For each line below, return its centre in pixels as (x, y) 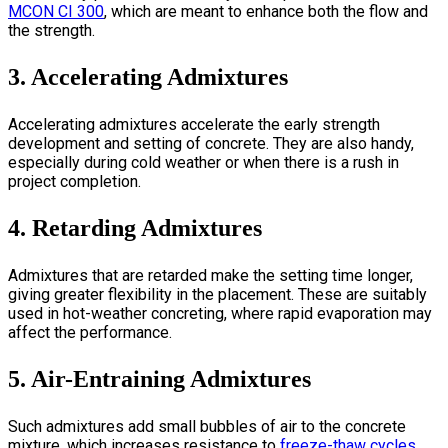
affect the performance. (90, 332)
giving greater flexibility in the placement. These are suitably (217, 294)
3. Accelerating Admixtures (148, 76)
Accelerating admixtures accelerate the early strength (194, 124)
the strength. (51, 30)
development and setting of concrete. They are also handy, (211, 143)
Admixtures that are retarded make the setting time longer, (210, 275)
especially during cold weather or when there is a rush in (203, 162)
